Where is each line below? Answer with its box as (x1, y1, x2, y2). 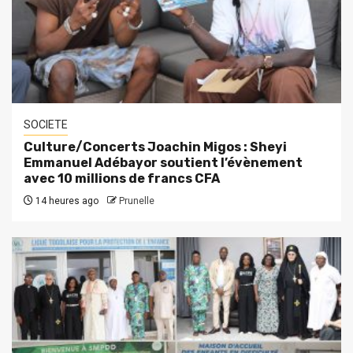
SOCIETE (24, 117, 68, 131)
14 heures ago (33, 195, 98, 206)
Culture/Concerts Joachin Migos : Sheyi (24, 139, 287, 154)
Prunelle (119, 195, 154, 206)
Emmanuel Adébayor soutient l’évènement (24, 154, 303, 170)
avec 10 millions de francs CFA (24, 170, 220, 186)
